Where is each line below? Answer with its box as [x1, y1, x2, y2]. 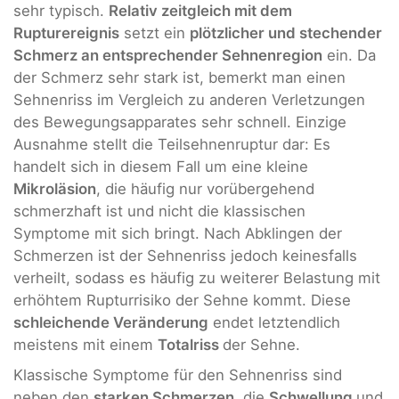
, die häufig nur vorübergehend [96, 180, 314, 199]
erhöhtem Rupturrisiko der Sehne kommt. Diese [13, 291, 351, 310]
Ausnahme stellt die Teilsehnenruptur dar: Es [13, 135, 330, 154]
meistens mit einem [13, 336, 158, 354]
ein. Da [322, 46, 376, 65]
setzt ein [119, 24, 190, 43]
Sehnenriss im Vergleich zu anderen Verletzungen [13, 91, 365, 110]
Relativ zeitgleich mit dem [109, 2, 292, 20]
